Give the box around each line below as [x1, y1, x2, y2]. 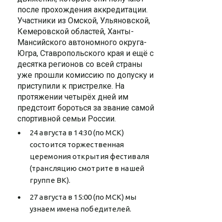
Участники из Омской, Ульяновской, [17, 16, 150, 25]
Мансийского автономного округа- [17, 38, 147, 47]
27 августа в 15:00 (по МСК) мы [30, 193, 137, 201]
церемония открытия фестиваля [30, 152, 149, 161]
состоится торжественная [30, 140, 124, 149]
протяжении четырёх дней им [17, 92, 128, 102]
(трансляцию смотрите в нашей [30, 164, 144, 172]
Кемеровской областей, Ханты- [17, 27, 134, 36]
